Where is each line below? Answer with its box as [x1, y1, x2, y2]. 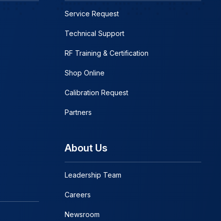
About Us [65, 142, 108, 154]
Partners [65, 108, 92, 116]
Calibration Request [65, 88, 129, 97]
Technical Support [65, 29, 125, 37]
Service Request [65, 9, 119, 18]
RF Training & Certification [65, 48, 149, 57]
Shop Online [65, 68, 105, 77]
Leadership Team [65, 170, 122, 179]
